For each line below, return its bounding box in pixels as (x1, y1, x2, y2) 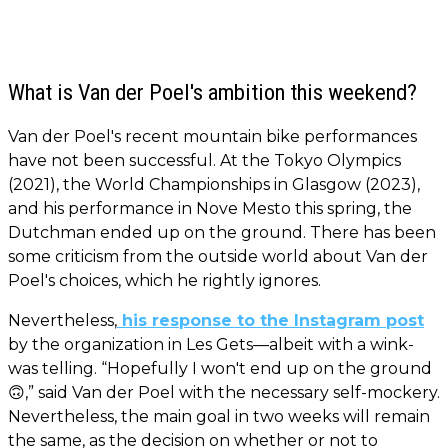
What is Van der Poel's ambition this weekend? (8, 78, 417, 105)
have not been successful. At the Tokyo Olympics (8, 150, 401, 170)
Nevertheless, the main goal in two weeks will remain (8, 406, 430, 426)
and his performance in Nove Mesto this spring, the (8, 198, 412, 218)
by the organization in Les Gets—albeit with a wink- (8, 334, 414, 354)
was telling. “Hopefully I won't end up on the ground (8, 358, 432, 378)
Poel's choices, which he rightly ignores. (8, 270, 321, 290)
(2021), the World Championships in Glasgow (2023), (8, 174, 420, 194)
